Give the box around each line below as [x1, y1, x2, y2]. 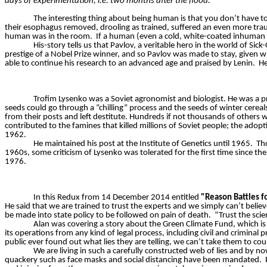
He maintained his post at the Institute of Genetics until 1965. [33, 139, 253, 149]
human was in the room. [5, 32, 92, 42]
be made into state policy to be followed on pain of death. [5, 211, 211, 221]
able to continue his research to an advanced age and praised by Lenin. [5, 59, 255, 69]
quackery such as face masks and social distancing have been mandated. [5, 256, 262, 265]
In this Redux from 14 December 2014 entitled [33, 193, 201, 203]
